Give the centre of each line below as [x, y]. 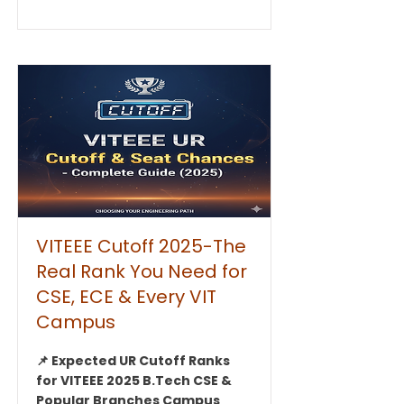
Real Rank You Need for [142, 271]
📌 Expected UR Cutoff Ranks [133, 361]
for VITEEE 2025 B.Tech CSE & [134, 381]
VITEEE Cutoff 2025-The [141, 246]
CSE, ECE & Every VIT [126, 297]
